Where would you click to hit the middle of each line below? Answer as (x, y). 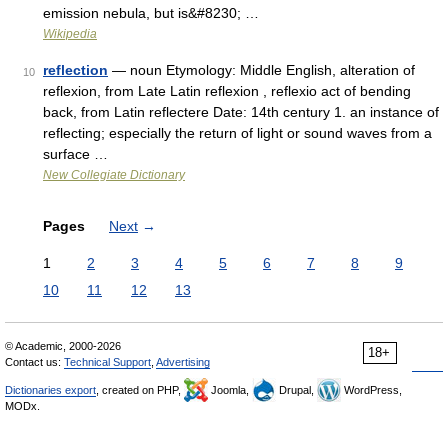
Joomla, (230, 390)
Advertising (183, 362)
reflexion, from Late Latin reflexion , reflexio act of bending (227, 91)
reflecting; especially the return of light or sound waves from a (237, 133)
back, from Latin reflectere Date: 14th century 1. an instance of (241, 112)
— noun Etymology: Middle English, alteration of (261, 70)
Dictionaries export (50, 390)
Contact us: (34, 362)
